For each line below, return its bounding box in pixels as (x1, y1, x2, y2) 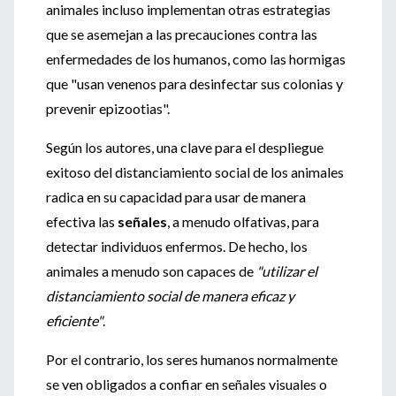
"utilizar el (254, 263, 317, 279)
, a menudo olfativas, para (167, 213, 319, 230)
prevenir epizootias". (46, 100, 170, 117)
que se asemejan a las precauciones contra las (46, 26, 317, 42)
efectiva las (46, 213, 118, 230)
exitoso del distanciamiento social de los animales (46, 164, 344, 180)
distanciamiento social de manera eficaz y (46, 287, 294, 304)
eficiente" (46, 312, 103, 329)
